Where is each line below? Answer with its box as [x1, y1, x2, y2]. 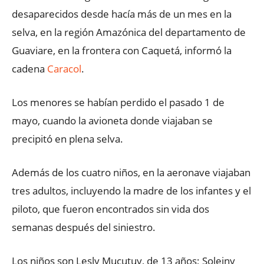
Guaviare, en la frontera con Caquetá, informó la [12, 43, 232, 57]
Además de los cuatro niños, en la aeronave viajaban [12, 165, 250, 179]
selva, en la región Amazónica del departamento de [12, 25, 246, 39]
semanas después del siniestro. [12, 220, 156, 234]
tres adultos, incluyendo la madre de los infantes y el [12, 183, 251, 197]
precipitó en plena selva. [12, 131, 123, 146]
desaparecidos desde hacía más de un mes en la [12, 6, 232, 21]
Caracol [47, 61, 81, 75]
